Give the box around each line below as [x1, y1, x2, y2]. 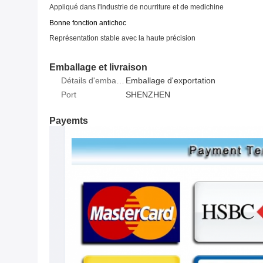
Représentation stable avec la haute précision [49, 34, 195, 43]
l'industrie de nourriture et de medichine [97, 3, 224, 12]
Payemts [49, 116, 88, 126]
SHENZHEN [126, 90, 170, 100]
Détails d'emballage [116, 76, 124, 86]
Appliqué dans [49, 3, 97, 12]
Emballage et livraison [49, 62, 147, 73]
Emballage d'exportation [126, 76, 215, 86]
